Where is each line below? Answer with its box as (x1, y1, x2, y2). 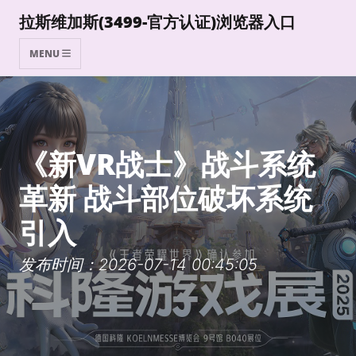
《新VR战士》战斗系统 (19, 145, 315, 184)
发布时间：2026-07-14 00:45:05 (19, 255, 257, 274)
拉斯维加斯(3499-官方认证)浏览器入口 (19, 11, 296, 33)
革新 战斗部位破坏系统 (19, 179, 312, 218)
